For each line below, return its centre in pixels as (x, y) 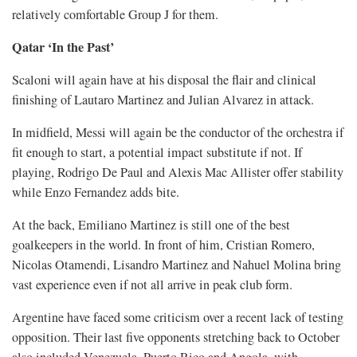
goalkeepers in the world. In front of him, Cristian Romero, (163, 245)
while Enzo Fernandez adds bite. (96, 192)
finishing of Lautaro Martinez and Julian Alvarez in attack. (163, 100)
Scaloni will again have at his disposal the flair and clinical (164, 80)
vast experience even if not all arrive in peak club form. (152, 285)
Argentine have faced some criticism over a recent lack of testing (178, 318)
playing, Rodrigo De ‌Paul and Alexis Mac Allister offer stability (178, 173)
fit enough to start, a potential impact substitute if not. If (157, 153)
